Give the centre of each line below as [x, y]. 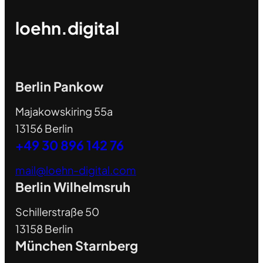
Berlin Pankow [59, 86]
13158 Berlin [44, 228]
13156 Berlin [44, 128]
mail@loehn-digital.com [75, 170]
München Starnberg [76, 245]
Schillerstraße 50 [57, 211]
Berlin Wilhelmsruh [73, 186]
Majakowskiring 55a [64, 111]
